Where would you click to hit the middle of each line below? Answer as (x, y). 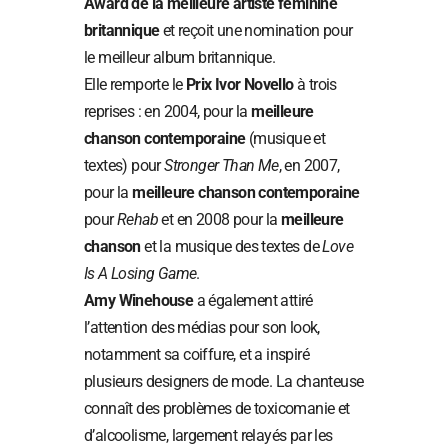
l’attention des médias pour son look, (202, 327)
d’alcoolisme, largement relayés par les (208, 435)
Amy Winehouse (139, 300)
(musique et (285, 138)
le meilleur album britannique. (179, 57)
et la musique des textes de (231, 246)
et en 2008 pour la (219, 219)
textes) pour (124, 165)
